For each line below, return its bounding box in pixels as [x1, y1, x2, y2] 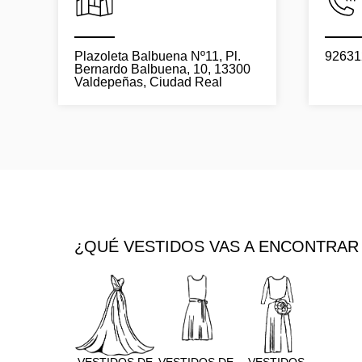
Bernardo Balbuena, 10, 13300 [74, 62, 250, 76]
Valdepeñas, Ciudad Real [74, 75, 222, 89]
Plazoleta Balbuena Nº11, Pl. [74, 49, 241, 63]
